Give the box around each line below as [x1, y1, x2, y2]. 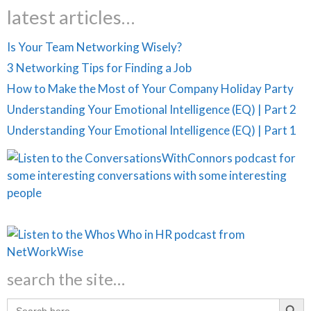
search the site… [7, 269, 125, 289]
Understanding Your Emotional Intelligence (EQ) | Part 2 [7, 101, 296, 117]
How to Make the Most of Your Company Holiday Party [7, 81, 294, 96]
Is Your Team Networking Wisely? [7, 39, 182, 54]
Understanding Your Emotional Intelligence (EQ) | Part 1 [7, 122, 296, 137]
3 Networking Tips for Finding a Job [7, 60, 192, 75]
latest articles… [7, 5, 135, 28]
